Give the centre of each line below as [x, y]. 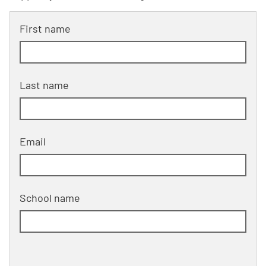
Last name [44, 85]
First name [45, 28]
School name [50, 198]
